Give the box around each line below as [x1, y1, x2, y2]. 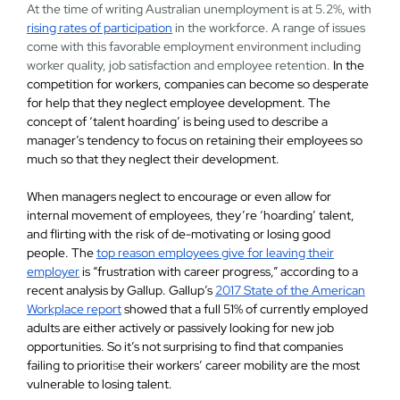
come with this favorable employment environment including [26, 38, 361, 54]
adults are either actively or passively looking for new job [26, 320, 334, 336]
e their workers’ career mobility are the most [117, 357, 360, 373]
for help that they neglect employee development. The [26, 95, 330, 111]
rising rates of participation [26, 20, 172, 36]
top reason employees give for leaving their [96, 245, 334, 261]
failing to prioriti [26, 357, 112, 373]
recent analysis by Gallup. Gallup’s [26, 282, 215, 298]
